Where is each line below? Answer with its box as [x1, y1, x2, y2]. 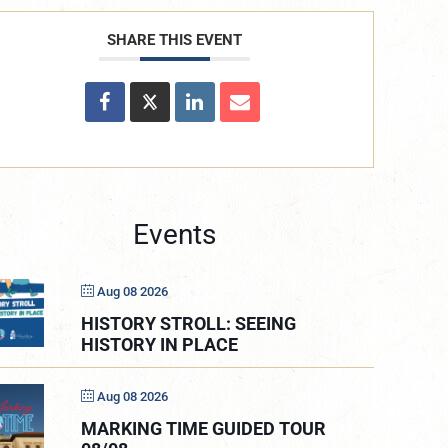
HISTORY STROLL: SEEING [81, 312, 297, 334]
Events [133, 217, 217, 251]
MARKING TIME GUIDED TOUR [81, 417, 327, 439]
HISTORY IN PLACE [81, 333, 239, 355]
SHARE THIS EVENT [107, 30, 243, 49]
